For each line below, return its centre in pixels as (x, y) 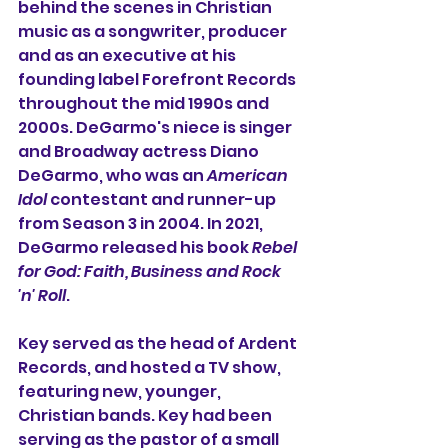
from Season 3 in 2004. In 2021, (142, 224)
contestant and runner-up (163, 200)
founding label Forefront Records (158, 80)
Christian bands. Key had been (146, 416)
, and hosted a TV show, (185, 368)
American (249, 176)
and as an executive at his (128, 56)
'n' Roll (42, 296)
